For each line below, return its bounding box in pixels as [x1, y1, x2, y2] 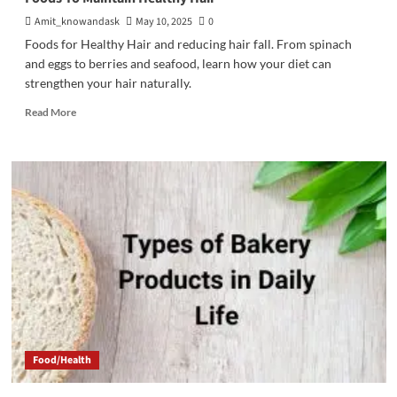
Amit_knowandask [34, 14, 120, 29]
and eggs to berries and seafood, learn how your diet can [24, 56, 331, 71]
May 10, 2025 [135, 14, 192, 29]
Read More [24, 105, 76, 119]
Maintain [74, 187, 118, 200]
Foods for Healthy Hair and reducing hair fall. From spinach [24, 36, 352, 51]
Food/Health [32, 353, 91, 368]
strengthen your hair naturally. [24, 75, 191, 90]
